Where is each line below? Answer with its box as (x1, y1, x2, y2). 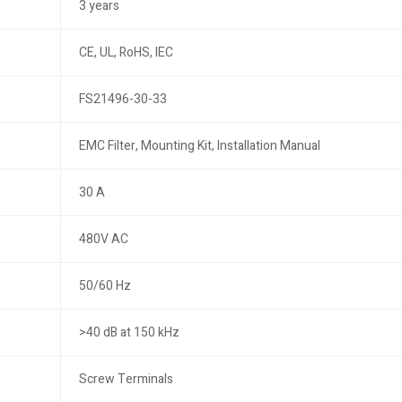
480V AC (78, 230, 128, 249)
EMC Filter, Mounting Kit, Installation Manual (78, 136, 320, 155)
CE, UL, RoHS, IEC (78, 43, 173, 62)
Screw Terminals (78, 370, 173, 389)
